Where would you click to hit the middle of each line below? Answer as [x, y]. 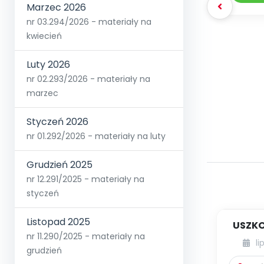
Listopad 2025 [58, 222]
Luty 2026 [48, 65]
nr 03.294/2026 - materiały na [89, 22]
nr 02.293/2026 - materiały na [88, 79]
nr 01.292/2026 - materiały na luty [96, 136]
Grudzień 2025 [60, 165]
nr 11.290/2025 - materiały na [86, 237]
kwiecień [44, 36]
